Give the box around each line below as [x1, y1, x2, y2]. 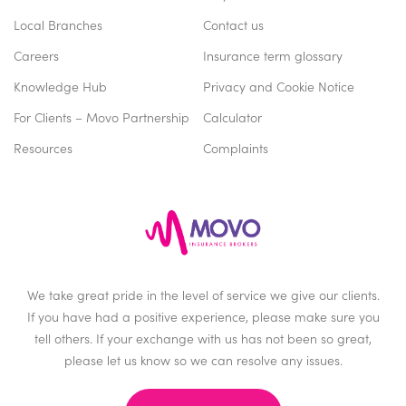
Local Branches [14, 14, 102, 34]
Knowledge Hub [14, 76, 107, 95]
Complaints [203, 138, 268, 157]
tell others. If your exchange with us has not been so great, [34, 329, 372, 348]
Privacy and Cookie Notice [203, 76, 354, 95]
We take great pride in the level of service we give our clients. [26, 285, 380, 304]
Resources [14, 138, 72, 157]
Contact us [203, 14, 264, 34]
